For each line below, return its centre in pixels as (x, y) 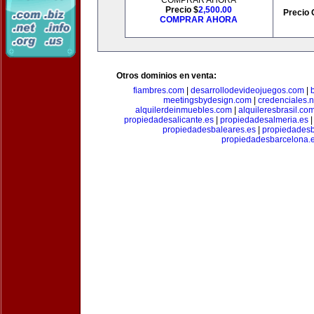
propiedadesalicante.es (169, 120)
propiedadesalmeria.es (264, 120)
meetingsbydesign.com (207, 100)
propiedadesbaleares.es (209, 130)
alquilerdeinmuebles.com (183, 110)
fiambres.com (158, 90)
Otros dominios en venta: (166, 76)
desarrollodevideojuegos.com (247, 90)
